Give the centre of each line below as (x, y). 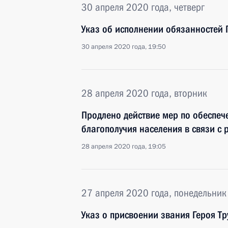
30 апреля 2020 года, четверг (143, 7)
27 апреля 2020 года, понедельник (154, 193)
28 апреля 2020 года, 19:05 (124, 147)
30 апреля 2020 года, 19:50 (124, 47)
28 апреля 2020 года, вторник (144, 93)
